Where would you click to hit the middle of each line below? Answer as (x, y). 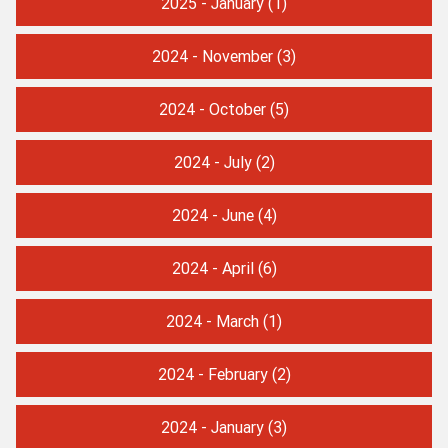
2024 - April (212, 267)
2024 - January (212, 426)
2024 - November (212, 55)
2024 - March (212, 320)
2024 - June (212, 214)
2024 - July (212, 161)
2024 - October (212, 108)
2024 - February (212, 373)
